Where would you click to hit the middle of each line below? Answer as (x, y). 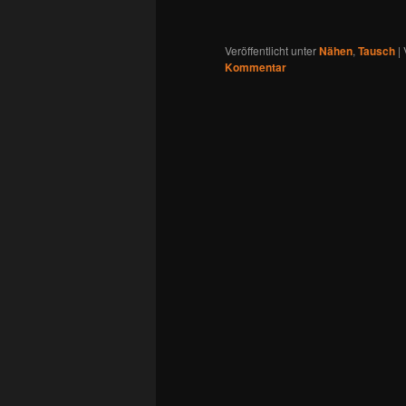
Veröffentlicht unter (271, 51)
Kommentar (256, 68)
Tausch (377, 51)
